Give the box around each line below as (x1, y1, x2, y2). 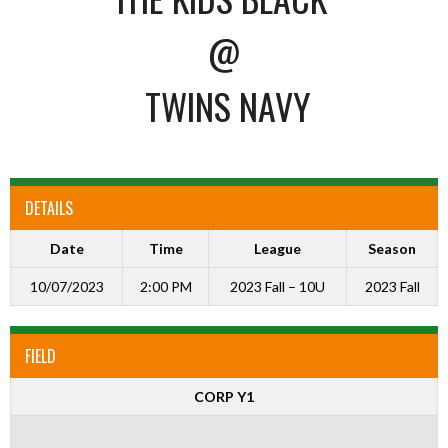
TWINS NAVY (145, 79, 311, 132)
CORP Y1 (194, 388, 254, 405)
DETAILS (25, 196, 73, 220)
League (254, 240, 301, 257)
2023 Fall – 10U (230, 278, 325, 295)
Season (368, 240, 416, 257)
